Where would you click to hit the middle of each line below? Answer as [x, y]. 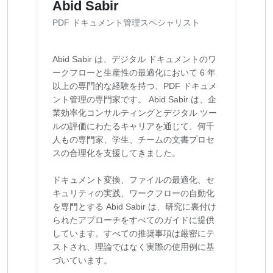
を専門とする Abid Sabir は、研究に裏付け [134, 207]
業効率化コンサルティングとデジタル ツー [135, 113]
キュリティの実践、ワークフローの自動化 [133, 193]
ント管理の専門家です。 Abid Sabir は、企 [134, 100]
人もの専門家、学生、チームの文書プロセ [133, 140]
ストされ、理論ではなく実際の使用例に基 [133, 247]
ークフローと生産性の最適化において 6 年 [134, 73]
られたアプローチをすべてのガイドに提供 [133, 220]
